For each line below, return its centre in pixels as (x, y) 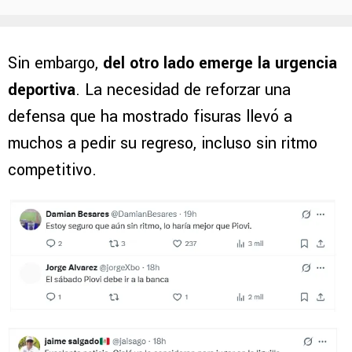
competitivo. (52, 170)
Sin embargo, (55, 64)
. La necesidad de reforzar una (183, 90)
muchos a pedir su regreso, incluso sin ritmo (163, 144)
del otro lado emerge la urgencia (220, 64)
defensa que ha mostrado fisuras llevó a (150, 117)
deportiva (42, 90)
